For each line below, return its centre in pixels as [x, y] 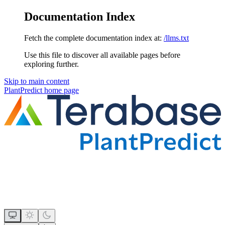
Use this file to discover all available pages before [102, 55]
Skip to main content [37, 81]
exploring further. [51, 64]
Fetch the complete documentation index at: [93, 38]
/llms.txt [176, 38]
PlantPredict [23, 90]
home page [61, 90]
